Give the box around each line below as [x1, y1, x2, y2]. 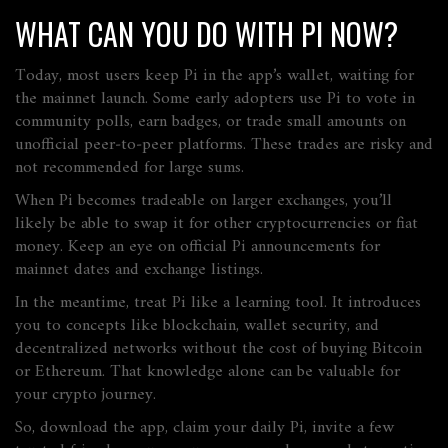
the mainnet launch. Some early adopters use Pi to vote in [15, 84, 415, 114]
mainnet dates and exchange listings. [15, 255, 263, 285]
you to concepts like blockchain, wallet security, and [15, 311, 379, 341]
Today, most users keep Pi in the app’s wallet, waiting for [15, 61, 414, 91]
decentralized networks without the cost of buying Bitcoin [15, 334, 422, 364]
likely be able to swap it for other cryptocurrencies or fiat [15, 209, 418, 239]
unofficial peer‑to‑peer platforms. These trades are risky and [15, 130, 433, 160]
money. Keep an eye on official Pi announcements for [15, 232, 380, 262]
